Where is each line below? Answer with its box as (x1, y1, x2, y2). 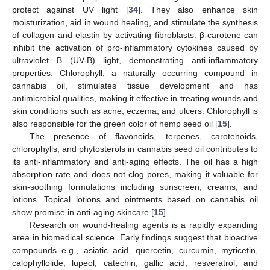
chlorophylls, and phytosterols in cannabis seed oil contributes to (12, 143, 258, 154)
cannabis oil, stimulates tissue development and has (12, 80, 258, 90)
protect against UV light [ (12, 4, 128, 14)
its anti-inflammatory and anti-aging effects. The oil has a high (12, 156, 258, 166)
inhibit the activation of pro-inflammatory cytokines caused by (12, 42, 258, 52)
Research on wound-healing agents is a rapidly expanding (29, 219, 258, 230)
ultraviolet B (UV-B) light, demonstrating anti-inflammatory (12, 55, 258, 65)
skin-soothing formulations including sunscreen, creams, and (12, 181, 258, 192)
